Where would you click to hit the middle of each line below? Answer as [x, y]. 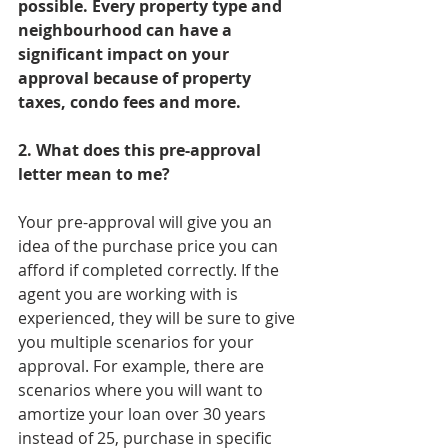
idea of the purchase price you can [150, 246]
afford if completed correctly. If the [150, 270]
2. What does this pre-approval [141, 150]
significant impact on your [125, 54]
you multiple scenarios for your [138, 342]
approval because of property [136, 78]
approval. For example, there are [143, 366]
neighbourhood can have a [127, 30]
